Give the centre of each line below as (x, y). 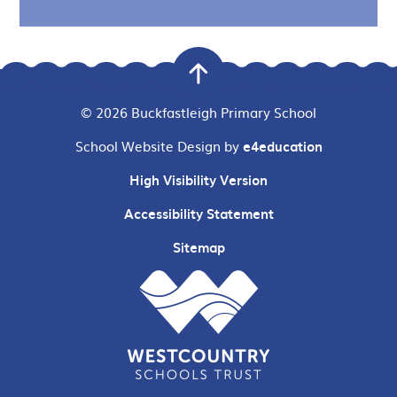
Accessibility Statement (198, 214)
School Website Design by (159, 146)
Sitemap (198, 248)
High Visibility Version (198, 180)
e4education (282, 147)
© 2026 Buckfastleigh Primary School (198, 113)
